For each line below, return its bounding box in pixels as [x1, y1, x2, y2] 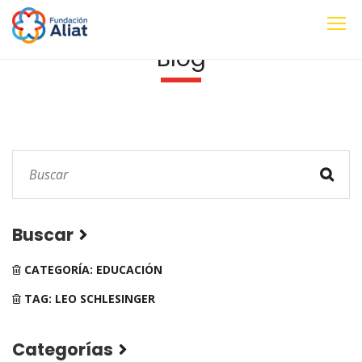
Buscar [12, 223, 74, 246]
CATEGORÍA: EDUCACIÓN [21, 262, 162, 277]
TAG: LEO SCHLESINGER [21, 291, 155, 306]
